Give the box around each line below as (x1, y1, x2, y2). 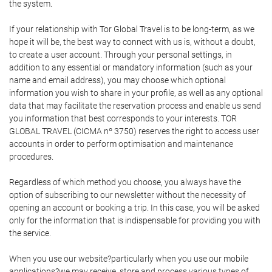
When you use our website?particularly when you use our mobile (9, 254, 248, 263)
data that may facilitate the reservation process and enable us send (9, 101, 261, 110)
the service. (9, 228, 51, 238)
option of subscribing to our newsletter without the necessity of (9, 190, 246, 200)
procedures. (9, 152, 53, 161)
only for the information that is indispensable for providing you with (9, 216, 260, 225)
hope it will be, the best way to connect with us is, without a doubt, (9, 37, 256, 47)
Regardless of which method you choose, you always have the (9, 177, 241, 187)
